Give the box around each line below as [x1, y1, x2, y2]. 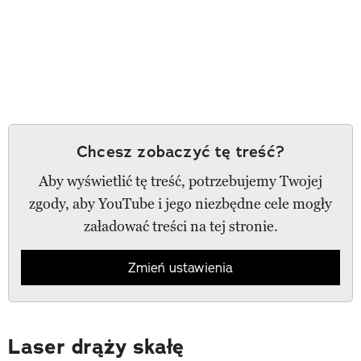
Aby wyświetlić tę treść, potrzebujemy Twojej [39, 172, 322, 190]
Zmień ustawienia [128, 259, 233, 276]
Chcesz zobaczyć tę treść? [77, 140, 284, 162]
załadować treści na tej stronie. [83, 217, 278, 235]
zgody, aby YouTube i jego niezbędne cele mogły [29, 194, 332, 213]
